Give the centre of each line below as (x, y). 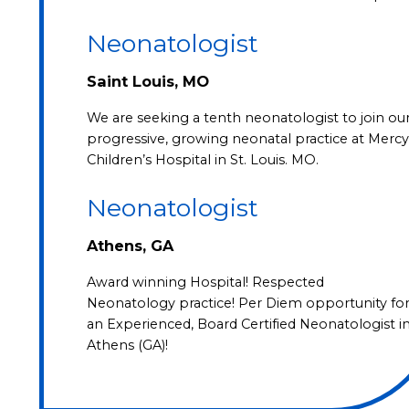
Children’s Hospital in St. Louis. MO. (202, 159)
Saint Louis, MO (147, 82)
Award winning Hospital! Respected (205, 282)
